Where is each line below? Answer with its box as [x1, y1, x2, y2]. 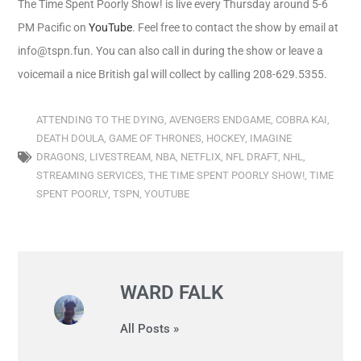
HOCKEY [206, 132, 246, 144]
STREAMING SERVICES [36, 169, 144, 181]
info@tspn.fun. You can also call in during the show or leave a [18, 44, 324, 57]
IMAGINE [250, 132, 293, 144]
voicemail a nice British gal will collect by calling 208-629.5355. [18, 68, 328, 81]
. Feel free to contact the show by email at [132, 21, 339, 34]
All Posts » [120, 322, 180, 336]
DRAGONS [36, 151, 85, 163]
